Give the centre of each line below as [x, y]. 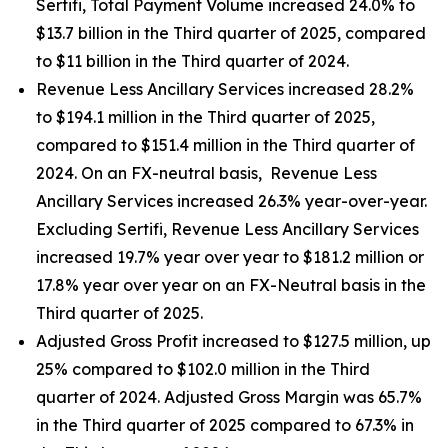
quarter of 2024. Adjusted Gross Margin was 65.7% [229, 397]
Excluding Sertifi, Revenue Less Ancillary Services [227, 229]
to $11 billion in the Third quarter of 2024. [192, 61]
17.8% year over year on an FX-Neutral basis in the [231, 285]
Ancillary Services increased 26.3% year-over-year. [231, 201]
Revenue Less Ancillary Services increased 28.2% [225, 89]
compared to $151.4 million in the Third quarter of [225, 145]
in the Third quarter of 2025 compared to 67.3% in [225, 425]
